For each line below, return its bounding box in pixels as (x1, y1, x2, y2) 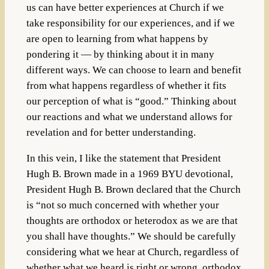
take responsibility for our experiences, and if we (26, 17, 235, 29)
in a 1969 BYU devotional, (119, 168, 233, 180)
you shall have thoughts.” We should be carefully (26, 230, 236, 242)
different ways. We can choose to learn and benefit (26, 64, 241, 76)
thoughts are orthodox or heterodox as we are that (26, 214, 238, 226)
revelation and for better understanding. (26, 127, 196, 138)
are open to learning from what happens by (26, 33, 208, 44)
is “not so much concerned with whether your (26, 199, 219, 211)
